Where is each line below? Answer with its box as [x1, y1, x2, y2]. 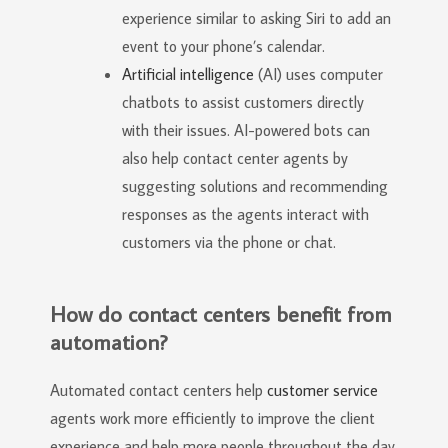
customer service [267, 380, 378, 400]
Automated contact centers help [50, 380, 267, 400]
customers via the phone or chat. [122, 232, 336, 252]
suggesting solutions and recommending [122, 176, 388, 196]
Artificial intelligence [122, 64, 254, 84]
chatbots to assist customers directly [122, 92, 364, 112]
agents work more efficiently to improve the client [50, 408, 375, 428]
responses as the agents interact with [122, 204, 369, 224]
